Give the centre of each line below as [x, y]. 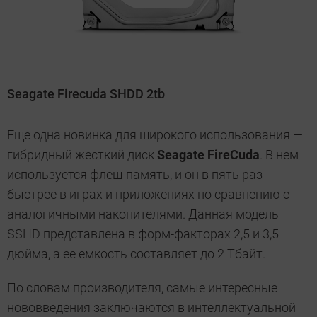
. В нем [279, 155]
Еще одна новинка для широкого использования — [155, 135]
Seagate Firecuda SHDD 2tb [86, 94]
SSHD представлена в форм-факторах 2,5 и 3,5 [143, 234]
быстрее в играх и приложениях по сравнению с [148, 195]
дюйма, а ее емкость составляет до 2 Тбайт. [136, 254]
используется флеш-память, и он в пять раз [135, 175]
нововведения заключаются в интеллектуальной [151, 308]
